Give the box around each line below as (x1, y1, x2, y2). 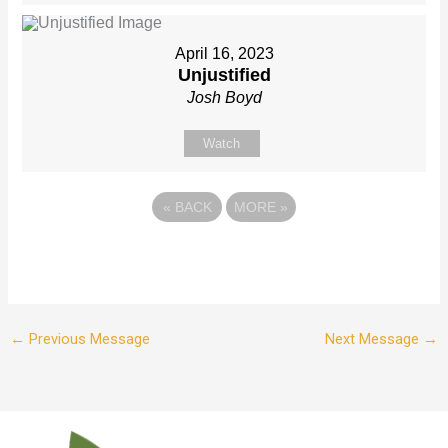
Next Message (325, 329, 424, 348)
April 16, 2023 (174, 45, 274, 63)
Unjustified (177, 65, 271, 86)
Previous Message (24, 329, 150, 348)
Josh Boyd (186, 89, 262, 107)
